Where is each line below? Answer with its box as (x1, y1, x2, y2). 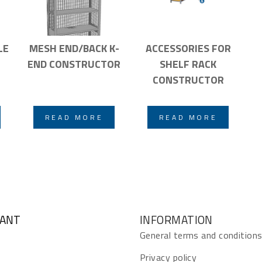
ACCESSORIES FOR (145, 40, 231, 56)
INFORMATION (140, 211, 213, 228)
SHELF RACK (160, 56, 216, 72)
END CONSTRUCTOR (27, 56, 120, 72)
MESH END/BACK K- (29, 40, 119, 56)
